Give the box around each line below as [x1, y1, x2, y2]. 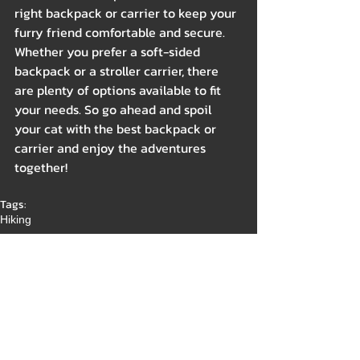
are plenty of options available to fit [14, 80, 224, 100]
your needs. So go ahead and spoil [14, 100, 215, 120]
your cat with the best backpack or [14, 119, 219, 139]
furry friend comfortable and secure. [14, 22, 228, 43]
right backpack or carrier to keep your [14, 3, 239, 23]
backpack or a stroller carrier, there [14, 61, 222, 81]
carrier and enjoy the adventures [14, 138, 209, 158]
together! [14, 157, 67, 178]
